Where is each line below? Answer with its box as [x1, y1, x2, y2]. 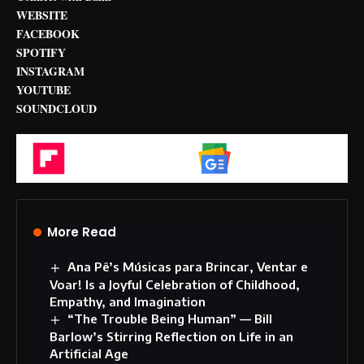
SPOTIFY [16, 43, 66, 61]
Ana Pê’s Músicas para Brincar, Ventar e [67, 258, 309, 274]
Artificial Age [50, 345, 128, 361]
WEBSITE [16, 6, 67, 24]
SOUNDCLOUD [16, 99, 97, 117]
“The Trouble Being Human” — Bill [67, 310, 273, 326]
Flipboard [65, 149, 123, 167]
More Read [47, 223, 117, 240]
